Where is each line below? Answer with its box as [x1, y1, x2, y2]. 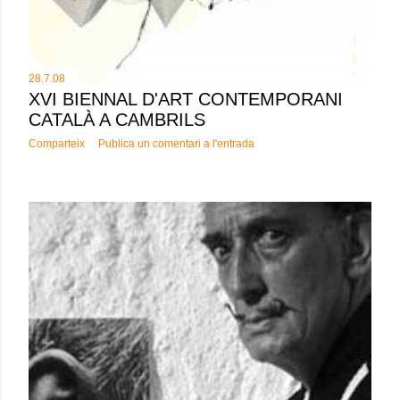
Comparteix [29, 137, 85, 151]
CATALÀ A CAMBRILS [29, 110, 205, 130]
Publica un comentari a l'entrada [98, 137, 254, 151]
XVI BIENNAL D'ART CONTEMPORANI [29, 89, 343, 110]
